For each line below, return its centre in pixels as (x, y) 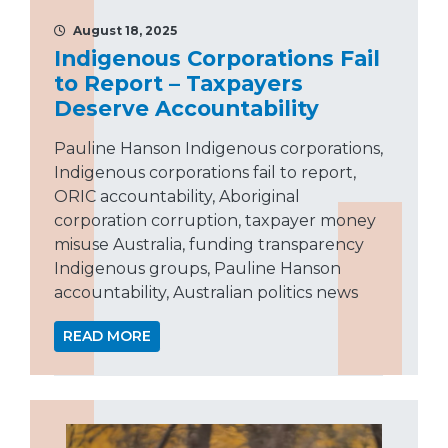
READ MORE (107, 335)
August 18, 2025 (123, 30)
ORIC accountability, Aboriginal (177, 196)
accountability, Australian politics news (206, 292)
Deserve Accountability (186, 107)
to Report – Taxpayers (178, 82)
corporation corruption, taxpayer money (215, 220)
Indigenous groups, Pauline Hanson (197, 268)
